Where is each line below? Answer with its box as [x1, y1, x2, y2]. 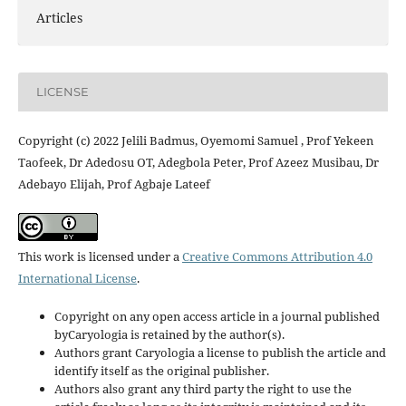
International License [17, 269, 137, 286]
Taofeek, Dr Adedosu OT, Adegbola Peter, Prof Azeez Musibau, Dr [17, 153, 379, 170]
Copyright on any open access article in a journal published [53, 307, 380, 324]
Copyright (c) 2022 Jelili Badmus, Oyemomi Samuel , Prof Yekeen [17, 131, 373, 149]
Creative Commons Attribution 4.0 [181, 247, 372, 265]
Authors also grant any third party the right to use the [53, 380, 352, 397]
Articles [35, 8, 82, 26]
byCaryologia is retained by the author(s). [53, 325, 285, 343]
